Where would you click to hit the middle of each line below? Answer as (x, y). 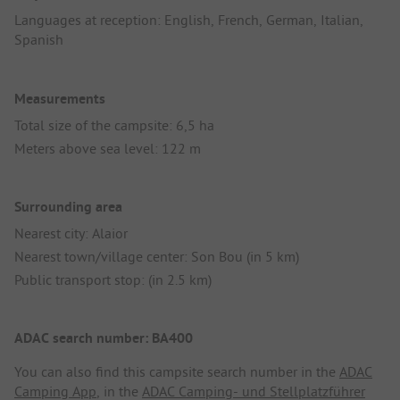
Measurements (60, 98)
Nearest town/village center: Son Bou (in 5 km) (157, 256)
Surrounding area (68, 206)
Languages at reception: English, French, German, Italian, (189, 20)
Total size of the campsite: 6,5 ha (114, 125)
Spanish (39, 40)
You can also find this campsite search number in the (177, 372)
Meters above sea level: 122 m (108, 148)
